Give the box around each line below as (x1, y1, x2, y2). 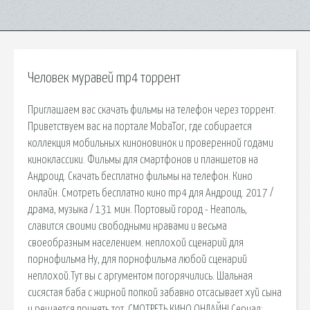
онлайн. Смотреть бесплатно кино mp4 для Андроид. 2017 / (28, 187, 273, 199)
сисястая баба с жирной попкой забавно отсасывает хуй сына (28, 286, 282, 298)
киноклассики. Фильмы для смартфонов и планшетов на (28, 154, 258, 165)
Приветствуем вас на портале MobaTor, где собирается (28, 120, 252, 132)
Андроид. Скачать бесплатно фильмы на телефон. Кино (28, 170, 253, 182)
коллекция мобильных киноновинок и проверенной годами (28, 137, 273, 149)
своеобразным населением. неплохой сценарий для (28, 237, 244, 248)
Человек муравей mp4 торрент (28, 71, 181, 85)
